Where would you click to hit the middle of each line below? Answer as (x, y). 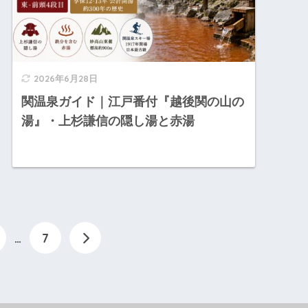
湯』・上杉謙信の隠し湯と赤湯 (108, 121)
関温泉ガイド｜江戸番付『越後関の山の (133, 102)
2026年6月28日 (66, 79)
